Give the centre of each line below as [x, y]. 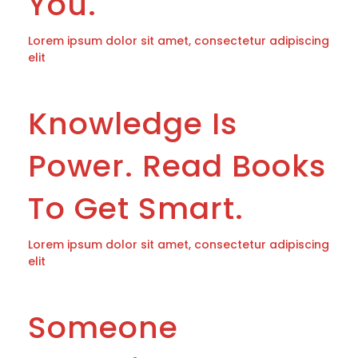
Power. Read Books [177, 166]
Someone [103, 328]
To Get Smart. [136, 209]
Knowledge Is [133, 124]
